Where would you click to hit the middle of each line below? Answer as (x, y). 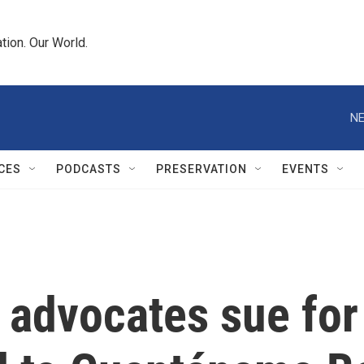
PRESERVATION (201, 169)
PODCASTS (89, 169)
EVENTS (305, 169)
